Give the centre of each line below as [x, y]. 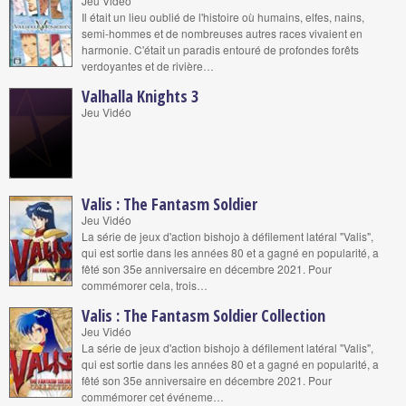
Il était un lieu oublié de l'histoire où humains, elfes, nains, [223, 17]
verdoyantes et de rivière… [148, 66]
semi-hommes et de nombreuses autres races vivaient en [222, 33]
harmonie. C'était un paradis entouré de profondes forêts [220, 49]
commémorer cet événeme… [153, 396]
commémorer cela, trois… [145, 285]
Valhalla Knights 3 [140, 96]
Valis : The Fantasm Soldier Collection [203, 315]
